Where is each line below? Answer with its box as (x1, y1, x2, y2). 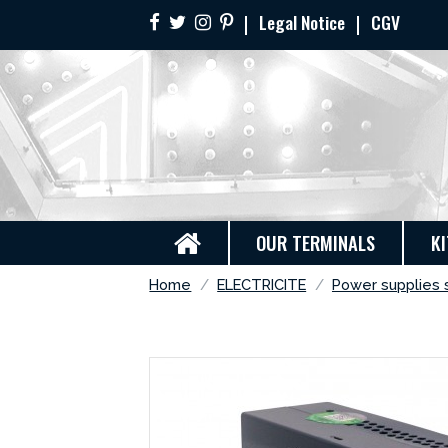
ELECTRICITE (217, 276, 307, 294)
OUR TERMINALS (256, 229, 376, 257)
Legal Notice (258, 9, 349, 36)
